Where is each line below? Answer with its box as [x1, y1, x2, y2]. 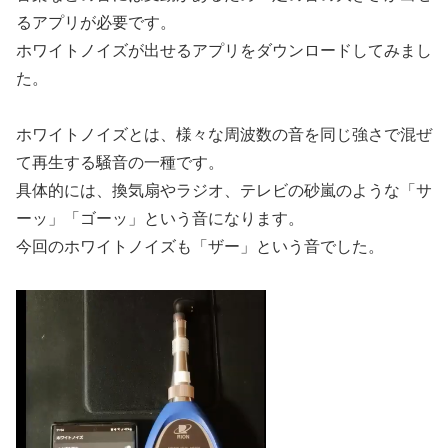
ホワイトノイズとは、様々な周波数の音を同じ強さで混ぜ [16, 126, 432, 144]
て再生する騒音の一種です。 [16, 154, 224, 172]
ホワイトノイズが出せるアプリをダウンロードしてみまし [16, 41, 432, 59]
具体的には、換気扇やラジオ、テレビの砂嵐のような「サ [16, 182, 432, 200]
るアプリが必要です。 [16, 13, 176, 31]
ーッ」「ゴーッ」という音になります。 [16, 210, 304, 228]
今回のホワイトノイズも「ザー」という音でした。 [16, 238, 384, 256]
